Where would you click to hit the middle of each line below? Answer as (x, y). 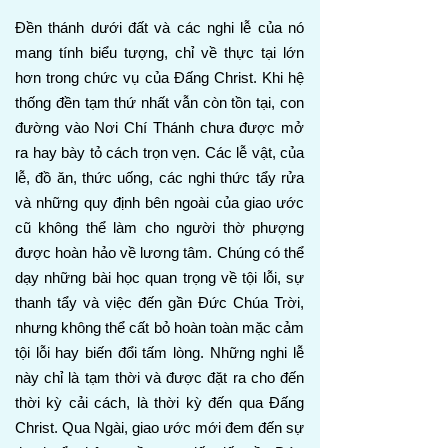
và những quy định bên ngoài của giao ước (159, 202)
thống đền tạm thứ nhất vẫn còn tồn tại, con (159, 102)
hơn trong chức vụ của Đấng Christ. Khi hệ (159, 77)
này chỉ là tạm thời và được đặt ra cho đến (159, 377)
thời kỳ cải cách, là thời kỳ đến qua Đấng (159, 402)
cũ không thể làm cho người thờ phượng (159, 227)
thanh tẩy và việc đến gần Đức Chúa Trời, (159, 302)
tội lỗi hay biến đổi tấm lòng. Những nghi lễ (159, 352)
